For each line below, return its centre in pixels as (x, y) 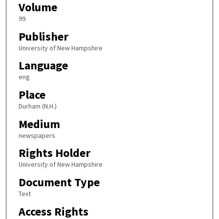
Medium (39, 124)
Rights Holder (54, 153)
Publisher (43, 36)
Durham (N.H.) (37, 106)
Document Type (59, 182)
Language (43, 66)
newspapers (37, 135)
